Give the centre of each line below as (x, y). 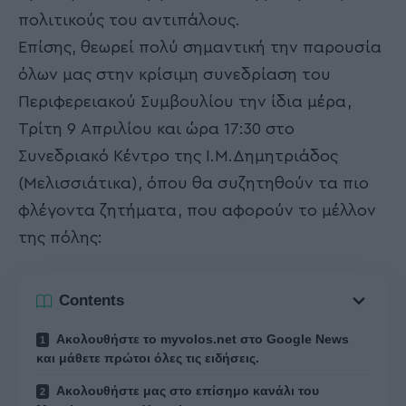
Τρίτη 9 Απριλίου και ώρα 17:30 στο (156, 129)
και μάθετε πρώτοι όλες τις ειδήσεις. (148, 358)
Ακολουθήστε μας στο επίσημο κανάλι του (186, 390)
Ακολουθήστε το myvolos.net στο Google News (201, 338)
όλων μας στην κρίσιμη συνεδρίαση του (174, 74)
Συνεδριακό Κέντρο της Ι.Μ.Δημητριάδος (178, 156)
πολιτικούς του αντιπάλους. (129, 20)
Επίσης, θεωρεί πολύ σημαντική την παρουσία (200, 47)
